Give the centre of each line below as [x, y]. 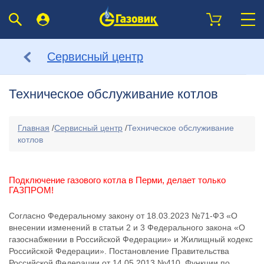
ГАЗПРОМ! [32, 190]
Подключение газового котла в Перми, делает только [117, 180]
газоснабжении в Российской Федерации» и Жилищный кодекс [131, 239]
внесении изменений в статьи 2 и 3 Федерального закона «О [127, 227]
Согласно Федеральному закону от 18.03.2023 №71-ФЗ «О [123, 216]
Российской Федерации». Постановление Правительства [119, 251]
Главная [34, 128]
